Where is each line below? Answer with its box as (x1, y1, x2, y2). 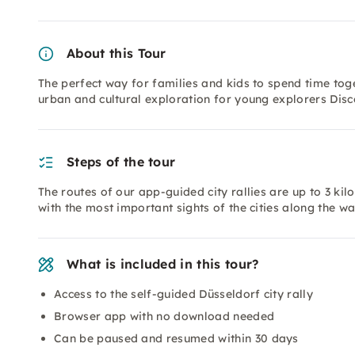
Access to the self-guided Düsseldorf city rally (54, 287, 314, 301)
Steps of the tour (67, 154, 176, 170)
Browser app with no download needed (54, 309, 275, 323)
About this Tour (67, 45, 166, 61)
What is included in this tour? (67, 256, 259, 272)
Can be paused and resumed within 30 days (54, 331, 299, 345)
